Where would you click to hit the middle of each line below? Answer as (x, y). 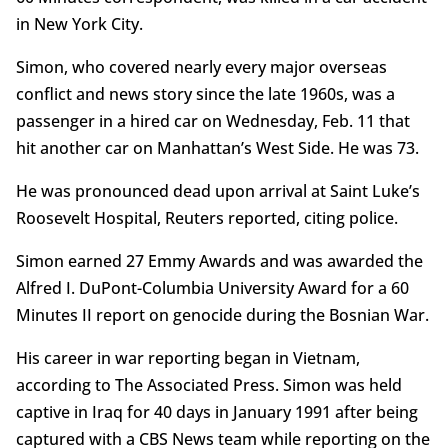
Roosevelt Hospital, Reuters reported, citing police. (206, 218)
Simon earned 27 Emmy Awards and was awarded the (219, 261)
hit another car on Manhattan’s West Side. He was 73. (217, 148)
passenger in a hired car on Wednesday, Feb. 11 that (212, 121)
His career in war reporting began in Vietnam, (187, 358)
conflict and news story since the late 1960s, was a (205, 94)
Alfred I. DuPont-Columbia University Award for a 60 (212, 288)
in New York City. (79, 24)
